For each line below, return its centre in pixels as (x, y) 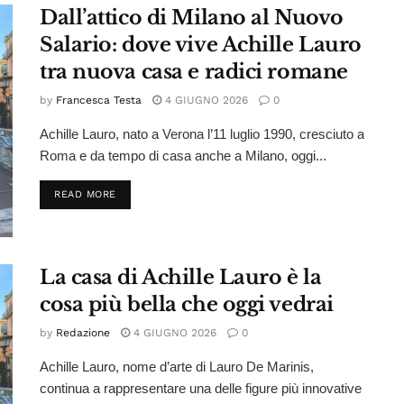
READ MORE (85, 195)
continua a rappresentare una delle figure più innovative (201, 388)
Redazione (83, 332)
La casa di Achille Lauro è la (181, 277)
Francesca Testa (99, 101)
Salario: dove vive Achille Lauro (201, 45)
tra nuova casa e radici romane (194, 72)
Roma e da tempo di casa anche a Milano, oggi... (183, 156)
